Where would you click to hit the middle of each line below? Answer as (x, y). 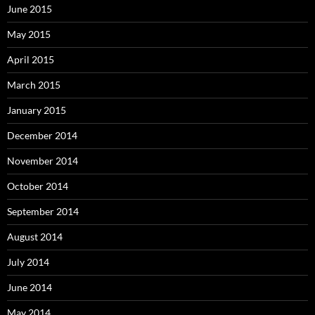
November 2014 (43, 161)
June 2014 (30, 287)
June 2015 (30, 9)
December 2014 (42, 135)
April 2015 (31, 59)
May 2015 (29, 34)
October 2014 (38, 186)
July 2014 (28, 262)
